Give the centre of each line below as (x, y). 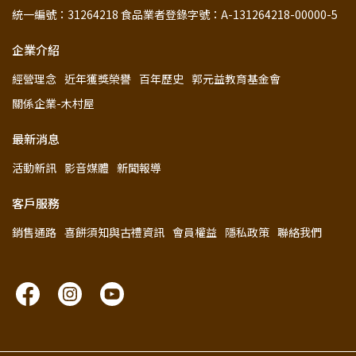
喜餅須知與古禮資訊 (114, 232)
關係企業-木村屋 (53, 103)
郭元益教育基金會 (236, 78)
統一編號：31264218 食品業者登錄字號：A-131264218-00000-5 (175, 14)
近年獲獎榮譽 (98, 78)
